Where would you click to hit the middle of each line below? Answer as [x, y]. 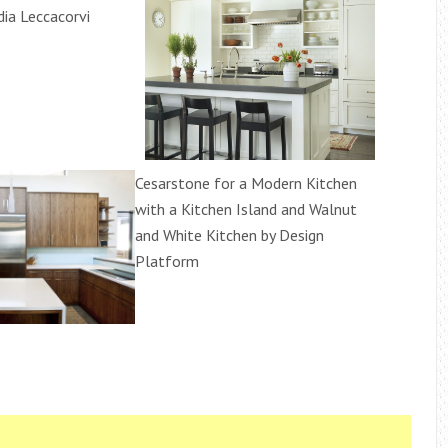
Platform [167, 261]
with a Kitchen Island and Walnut [246, 209]
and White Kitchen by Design [229, 235]
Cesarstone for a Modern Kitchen [246, 183]
